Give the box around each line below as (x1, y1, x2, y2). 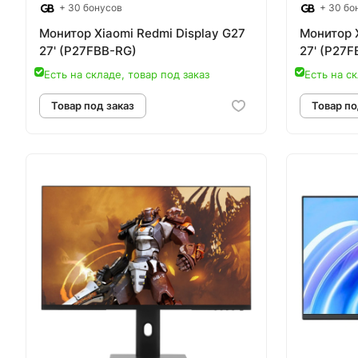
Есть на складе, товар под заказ (44, 68, 209, 82)
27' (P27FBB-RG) (39, 43, 137, 59)
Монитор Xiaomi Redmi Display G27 (39, 26, 245, 42)
